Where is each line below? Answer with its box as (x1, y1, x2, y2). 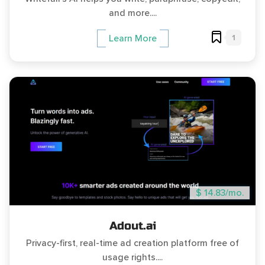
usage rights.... (102, 251, 163, 263)
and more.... (108, 7, 157, 19)
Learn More (108, 32, 157, 44)
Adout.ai (109, 218, 156, 232)
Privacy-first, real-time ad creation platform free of (26, 237, 239, 249)
